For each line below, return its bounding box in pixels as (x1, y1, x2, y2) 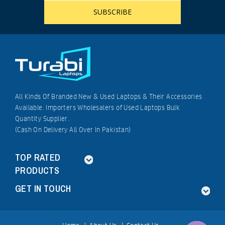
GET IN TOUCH (15, 182, 71, 195)
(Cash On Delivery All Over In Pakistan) (15, 125, 131, 134)
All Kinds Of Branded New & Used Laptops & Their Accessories (15, 91, 202, 101)
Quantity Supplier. (15, 114, 70, 123)
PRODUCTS (15, 164, 60, 177)
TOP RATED (15, 151, 61, 164)
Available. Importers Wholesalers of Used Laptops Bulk (15, 102, 180, 112)
